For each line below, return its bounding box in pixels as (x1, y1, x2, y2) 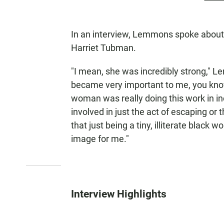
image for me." (71, 133, 129, 144)
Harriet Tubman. (71, 42, 136, 53)
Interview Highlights (71, 187, 166, 200)
